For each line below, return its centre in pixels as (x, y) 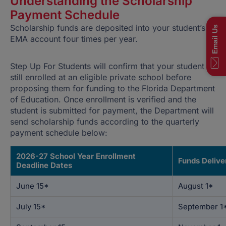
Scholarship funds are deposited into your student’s (108, 28)
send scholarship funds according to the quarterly (105, 122)
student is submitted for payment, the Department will (112, 110)
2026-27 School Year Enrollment (76, 156)
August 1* (196, 186)
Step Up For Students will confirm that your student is (111, 66)
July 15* (31, 207)
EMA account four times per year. (74, 39)
